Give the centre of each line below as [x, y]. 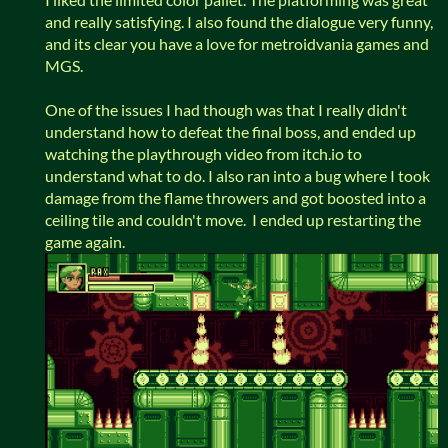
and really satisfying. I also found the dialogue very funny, [239, 21]
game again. [85, 241]
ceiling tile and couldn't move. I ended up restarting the [233, 219]
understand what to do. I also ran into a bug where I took [237, 175]
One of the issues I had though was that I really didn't [226, 109]
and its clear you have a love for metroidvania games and [237, 43]
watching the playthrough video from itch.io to [203, 153]
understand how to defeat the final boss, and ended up [230, 131]
